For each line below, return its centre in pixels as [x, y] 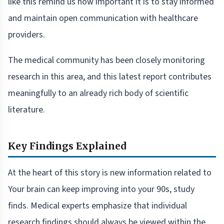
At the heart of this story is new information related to [110, 173]
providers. [26, 35]
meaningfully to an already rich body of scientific [98, 93]
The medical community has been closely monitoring [106, 60]
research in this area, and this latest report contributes [110, 77]
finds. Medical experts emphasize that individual [97, 206]
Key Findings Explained [67, 146]
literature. [26, 110]
